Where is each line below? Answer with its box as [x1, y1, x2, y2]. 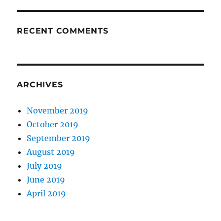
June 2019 [27, 174, 66, 184]
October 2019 [27, 119, 79, 129]
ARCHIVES [17, 79, 63, 89]
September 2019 [27, 133, 91, 143]
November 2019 [27, 105, 89, 115]
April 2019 [27, 188, 67, 198]
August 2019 [27, 147, 75, 157]
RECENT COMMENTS [17, 26, 109, 36]
